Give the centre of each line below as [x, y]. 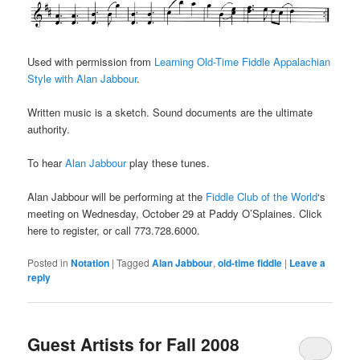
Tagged [133, 263]
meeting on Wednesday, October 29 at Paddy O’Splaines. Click [175, 214]
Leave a [308, 263]
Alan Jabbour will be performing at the [117, 197]
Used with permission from [91, 61]
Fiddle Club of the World [262, 197]
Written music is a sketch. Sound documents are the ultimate [170, 112]
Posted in [48, 263]
